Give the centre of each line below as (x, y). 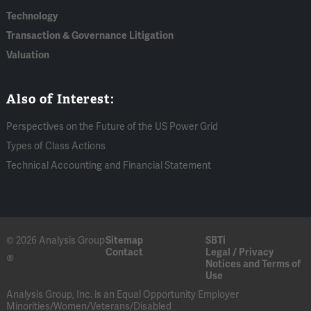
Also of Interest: (61, 99)
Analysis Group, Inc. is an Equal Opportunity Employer (123, 294)
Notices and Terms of (253, 264)
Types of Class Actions (56, 146)
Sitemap (125, 240)
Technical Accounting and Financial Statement (109, 165)
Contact (125, 252)
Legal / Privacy (239, 252)
